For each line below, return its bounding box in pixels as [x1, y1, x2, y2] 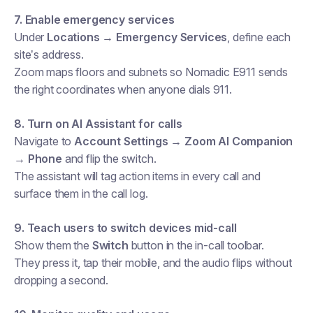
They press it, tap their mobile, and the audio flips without [14, 256, 292, 270]
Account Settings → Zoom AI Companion [74, 134, 293, 148]
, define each [227, 30, 291, 44]
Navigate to [14, 134, 75, 148]
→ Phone [14, 152, 62, 166]
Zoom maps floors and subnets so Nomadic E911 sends [14, 65, 288, 79]
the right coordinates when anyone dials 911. [14, 82, 235, 96]
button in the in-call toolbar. [128, 238, 264, 252]
